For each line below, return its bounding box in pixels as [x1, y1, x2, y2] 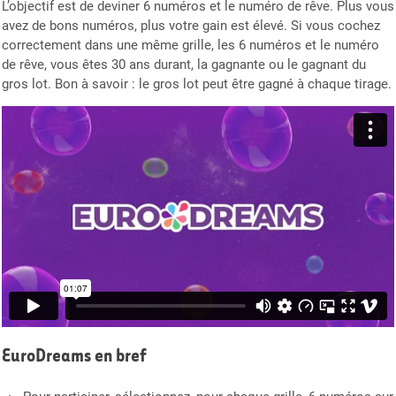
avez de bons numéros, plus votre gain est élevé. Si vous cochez [2, 18, 380, 34]
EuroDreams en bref [2, 344, 147, 366]
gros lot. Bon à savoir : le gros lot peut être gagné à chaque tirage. [2, 76, 392, 93]
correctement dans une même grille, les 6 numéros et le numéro [2, 37, 379, 54]
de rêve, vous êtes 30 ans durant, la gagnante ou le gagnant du [2, 57, 366, 73]
